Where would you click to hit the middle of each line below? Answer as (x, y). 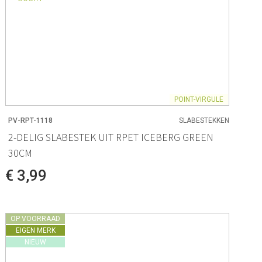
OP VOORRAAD (36, 218)
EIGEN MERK (35, 230)
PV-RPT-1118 (31, 121)
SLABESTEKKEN (204, 121)
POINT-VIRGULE (199, 100)
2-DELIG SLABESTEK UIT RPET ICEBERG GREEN (111, 137)
